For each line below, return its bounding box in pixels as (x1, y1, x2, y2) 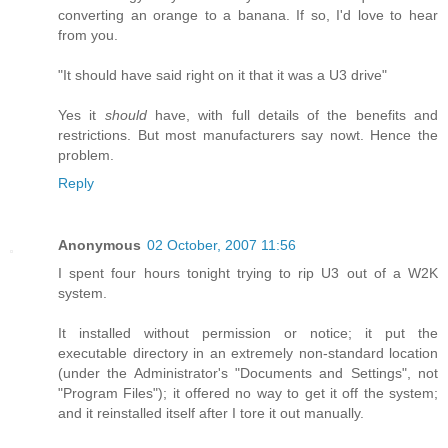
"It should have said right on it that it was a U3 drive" (58, 66, 387, 83)
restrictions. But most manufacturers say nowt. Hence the (58, 126, 438, 143)
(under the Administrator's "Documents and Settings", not (58, 364, 438, 381)
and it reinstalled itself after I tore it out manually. (58, 404, 364, 421)
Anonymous (58, 236, 141, 253)
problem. (58, 146, 114, 163)
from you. (58, 26, 118, 43)
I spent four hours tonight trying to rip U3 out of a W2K (58, 264, 438, 281)
